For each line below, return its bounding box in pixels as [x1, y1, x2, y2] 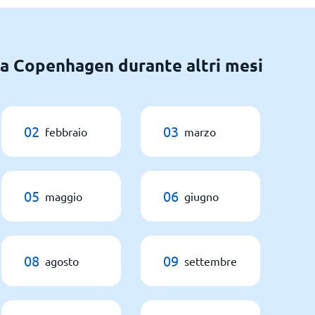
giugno [184, 189, 219, 203]
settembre [184, 254, 237, 268]
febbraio [45, 124, 87, 139]
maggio [45, 189, 82, 203]
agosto [45, 254, 79, 268]
